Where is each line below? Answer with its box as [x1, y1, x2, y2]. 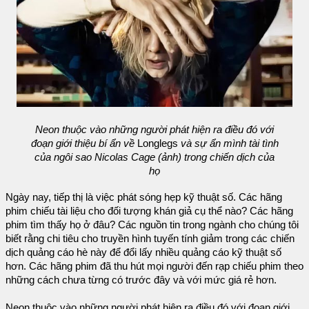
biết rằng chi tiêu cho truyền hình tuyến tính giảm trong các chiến [6, 232, 295, 244]
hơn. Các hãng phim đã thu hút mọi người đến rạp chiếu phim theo [6, 260, 303, 272]
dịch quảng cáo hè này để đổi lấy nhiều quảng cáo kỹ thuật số [6, 246, 281, 258]
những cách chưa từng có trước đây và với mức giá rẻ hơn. [6, 274, 277, 286]
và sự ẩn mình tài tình [177, 137, 279, 149]
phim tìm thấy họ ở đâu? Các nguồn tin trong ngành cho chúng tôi [6, 219, 299, 230]
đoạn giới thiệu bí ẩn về [30, 137, 137, 149]
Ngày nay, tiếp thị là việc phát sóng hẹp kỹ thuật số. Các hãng [6, 191, 282, 203]
